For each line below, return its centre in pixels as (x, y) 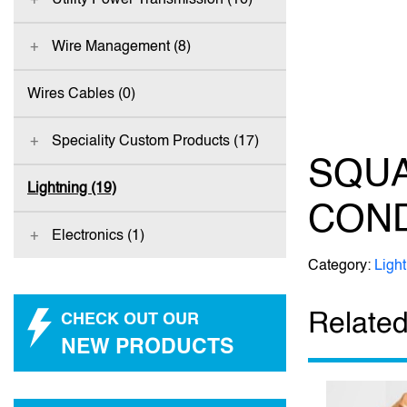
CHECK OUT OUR (130, 318)
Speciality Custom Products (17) (155, 140)
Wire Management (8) (121, 46)
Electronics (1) (98, 235)
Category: (341, 265)
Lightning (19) (72, 188)
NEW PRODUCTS (147, 346)
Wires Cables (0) (81, 93)
